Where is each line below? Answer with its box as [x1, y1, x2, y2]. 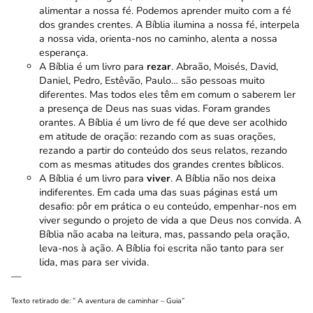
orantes [39, 115, 73, 129]
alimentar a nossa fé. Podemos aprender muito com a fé [39, 3, 291, 17]
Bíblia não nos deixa [185, 170, 276, 185]
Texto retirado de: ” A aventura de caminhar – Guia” [11, 296, 187, 307]
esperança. [39, 45, 88, 59]
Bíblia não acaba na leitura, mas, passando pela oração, [39, 226, 289, 241]
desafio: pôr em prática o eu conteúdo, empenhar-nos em [39, 198, 296, 213]
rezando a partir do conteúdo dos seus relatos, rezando [39, 143, 287, 157]
